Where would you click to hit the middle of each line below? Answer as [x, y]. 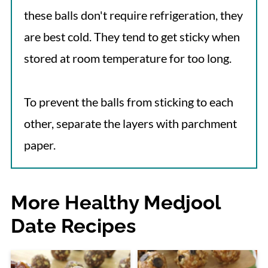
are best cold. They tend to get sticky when [132, 37]
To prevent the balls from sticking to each [128, 102]
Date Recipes [73, 226]
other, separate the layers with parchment [130, 124]
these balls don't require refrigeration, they [133, 15]
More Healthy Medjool [115, 203]
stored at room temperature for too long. [127, 58]
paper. [39, 145]
